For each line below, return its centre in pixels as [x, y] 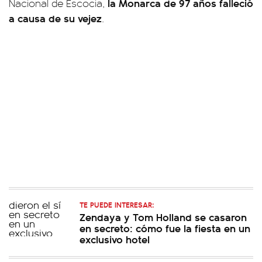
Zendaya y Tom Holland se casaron [163, 217]
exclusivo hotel [115, 239]
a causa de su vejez [55, 18]
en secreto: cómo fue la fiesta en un [165, 228]
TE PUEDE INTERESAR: [117, 204]
